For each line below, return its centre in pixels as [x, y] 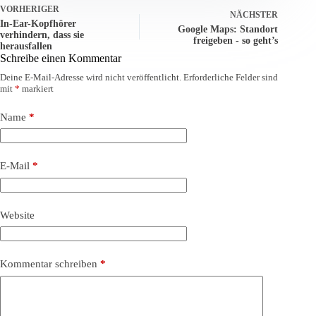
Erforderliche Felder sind [231, 77]
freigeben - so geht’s [236, 40]
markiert [37, 88]
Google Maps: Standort [228, 29]
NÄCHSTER [254, 14]
